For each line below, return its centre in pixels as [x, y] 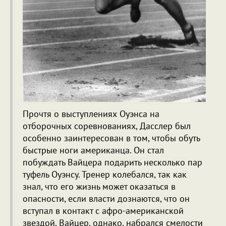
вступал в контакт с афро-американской [103, 210]
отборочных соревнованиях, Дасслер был [107, 126]
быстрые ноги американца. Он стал [93, 150]
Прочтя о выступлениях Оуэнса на [91, 114]
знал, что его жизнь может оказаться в [99, 186]
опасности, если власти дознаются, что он [106, 198]
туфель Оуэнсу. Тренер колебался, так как [105, 174]
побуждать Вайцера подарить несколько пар [112, 162]
